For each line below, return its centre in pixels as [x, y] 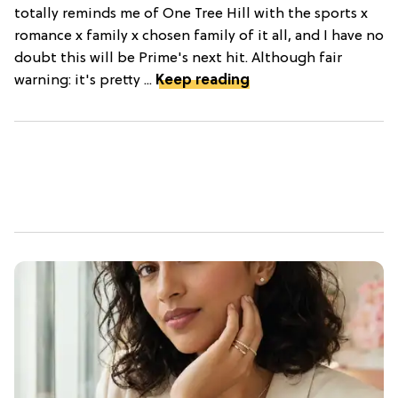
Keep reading [203, 80]
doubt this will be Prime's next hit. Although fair [178, 58]
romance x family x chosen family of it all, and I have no [199, 36]
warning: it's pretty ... [85, 80]
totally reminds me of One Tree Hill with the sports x [191, 14]
